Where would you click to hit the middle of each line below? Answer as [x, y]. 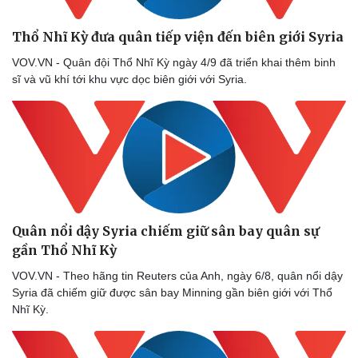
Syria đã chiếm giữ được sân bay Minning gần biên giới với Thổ [172, 293]
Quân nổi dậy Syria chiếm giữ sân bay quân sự [165, 231]
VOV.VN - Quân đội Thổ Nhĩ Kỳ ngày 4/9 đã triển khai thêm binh [174, 63]
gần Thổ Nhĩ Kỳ [64, 251]
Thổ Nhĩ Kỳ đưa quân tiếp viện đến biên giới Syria [178, 37]
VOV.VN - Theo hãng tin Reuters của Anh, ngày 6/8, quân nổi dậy [177, 276]
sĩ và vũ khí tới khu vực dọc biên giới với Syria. [131, 80]
